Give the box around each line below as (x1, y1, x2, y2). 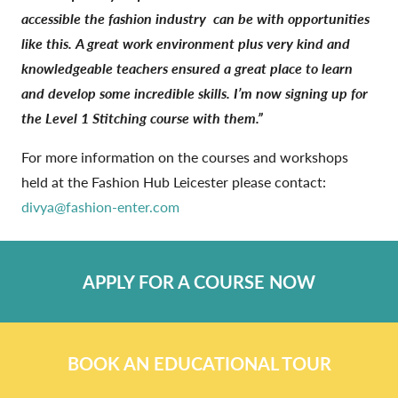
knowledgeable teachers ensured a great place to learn (21, 57, 353, 78)
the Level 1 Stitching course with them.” (21, 107, 263, 128)
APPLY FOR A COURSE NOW (83, 268, 315, 294)
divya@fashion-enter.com (21, 195, 179, 217)
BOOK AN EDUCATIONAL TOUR (67, 350, 331, 376)
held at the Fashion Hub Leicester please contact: (21, 171, 326, 192)
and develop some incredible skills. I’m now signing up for (21, 82, 368, 103)
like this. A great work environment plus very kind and (21, 32, 350, 53)
